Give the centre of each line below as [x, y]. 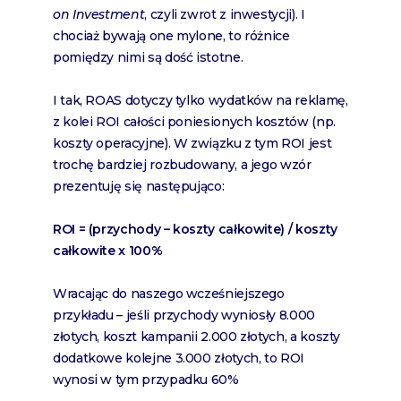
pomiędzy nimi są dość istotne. [148, 58]
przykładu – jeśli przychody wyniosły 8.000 [184, 316]
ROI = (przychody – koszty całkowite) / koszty [195, 230]
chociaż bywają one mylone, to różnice [171, 36]
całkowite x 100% [108, 251]
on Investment [99, 15]
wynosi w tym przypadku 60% [146, 380]
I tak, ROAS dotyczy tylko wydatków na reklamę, [200, 101]
